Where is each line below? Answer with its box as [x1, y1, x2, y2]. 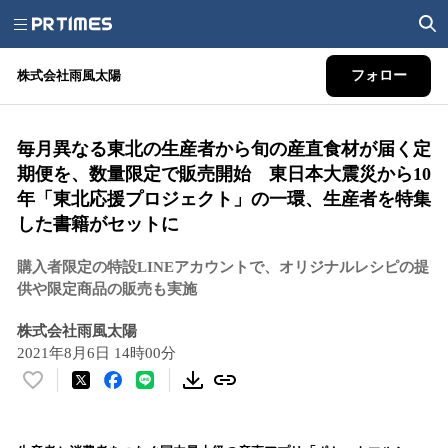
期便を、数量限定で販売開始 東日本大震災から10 [17, 164, 431, 184]
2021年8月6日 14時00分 [17, 345, 176, 361]
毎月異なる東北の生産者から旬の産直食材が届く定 [17, 139, 431, 159]
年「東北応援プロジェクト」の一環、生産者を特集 [17, 189, 431, 209]
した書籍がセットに [17, 214, 179, 234]
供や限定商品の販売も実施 [17, 281, 197, 297]
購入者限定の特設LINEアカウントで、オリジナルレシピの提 [17, 259, 429, 275]
